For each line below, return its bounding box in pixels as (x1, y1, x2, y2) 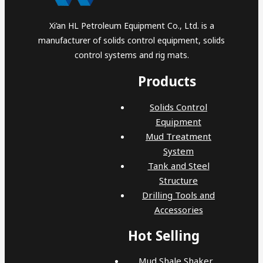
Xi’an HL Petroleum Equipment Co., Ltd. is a (49, 20, 214, 32)
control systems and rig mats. (74, 49, 189, 61)
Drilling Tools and (142, 188, 215, 201)
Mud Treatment (146, 130, 211, 142)
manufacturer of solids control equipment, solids (38, 35, 225, 46)
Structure (159, 174, 198, 186)
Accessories (154, 203, 203, 215)
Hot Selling (128, 226, 200, 245)
